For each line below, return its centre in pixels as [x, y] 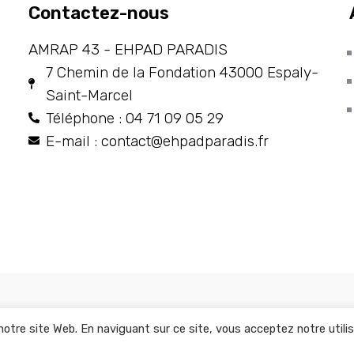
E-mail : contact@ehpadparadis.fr [158, 141]
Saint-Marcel [90, 95]
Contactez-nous [98, 13]
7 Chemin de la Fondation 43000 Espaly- [183, 72]
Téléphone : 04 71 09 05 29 [135, 118]
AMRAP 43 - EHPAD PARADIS [128, 49]
